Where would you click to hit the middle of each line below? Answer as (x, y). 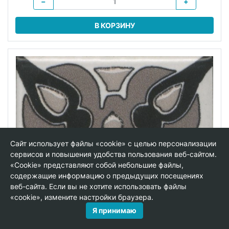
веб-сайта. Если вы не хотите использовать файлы (98, 186)
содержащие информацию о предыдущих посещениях (107, 176)
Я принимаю (114, 210)
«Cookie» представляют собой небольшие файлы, (97, 165)
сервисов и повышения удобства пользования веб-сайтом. (113, 154)
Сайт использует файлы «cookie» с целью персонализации (113, 143)
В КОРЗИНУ (114, 26)
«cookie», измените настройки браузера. (82, 197)
